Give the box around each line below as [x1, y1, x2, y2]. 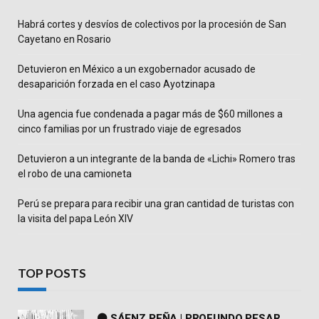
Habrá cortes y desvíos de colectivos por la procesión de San [18, 19, 286, 31]
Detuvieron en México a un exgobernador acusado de [18, 63, 256, 75]
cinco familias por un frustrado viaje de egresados [18, 123, 241, 135]
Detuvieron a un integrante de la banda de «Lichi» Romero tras [18, 153, 296, 165]
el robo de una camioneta [18, 168, 132, 180]
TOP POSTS [18, 266, 86, 281]
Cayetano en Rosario [18, 33, 111, 46]
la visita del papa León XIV [18, 213, 133, 225]
